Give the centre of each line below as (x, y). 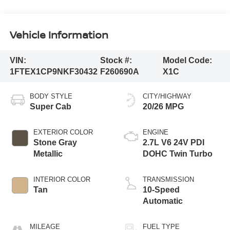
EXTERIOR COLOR (63, 132)
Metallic (48, 154)
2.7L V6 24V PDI (174, 142)
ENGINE (156, 132)
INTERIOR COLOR (62, 179)
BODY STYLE (51, 96)
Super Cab (50, 106)
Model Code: (187, 60)
